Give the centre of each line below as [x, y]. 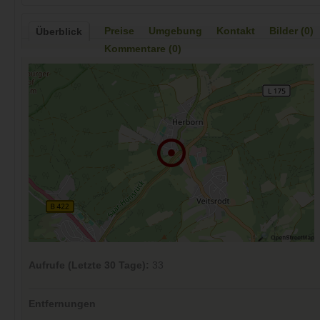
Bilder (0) [291, 31]
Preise [119, 31]
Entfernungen [62, 304]
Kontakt [236, 31]
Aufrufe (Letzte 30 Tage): [89, 266]
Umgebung [175, 31]
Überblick [59, 32]
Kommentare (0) [143, 49]
